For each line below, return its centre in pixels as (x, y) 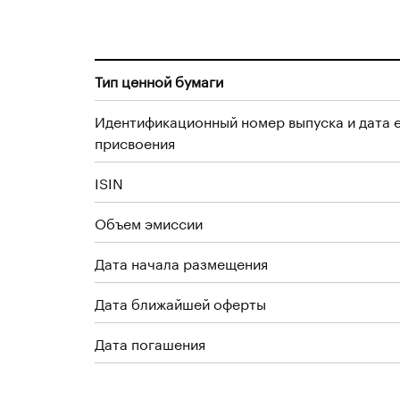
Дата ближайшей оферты (180, 302)
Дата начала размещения (181, 262)
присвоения (135, 142)
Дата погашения (150, 342)
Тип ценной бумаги (159, 80)
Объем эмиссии (149, 222)
